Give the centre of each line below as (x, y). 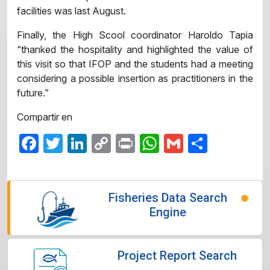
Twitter (91, 143)
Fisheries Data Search (168, 197)
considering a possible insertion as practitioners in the (135, 78)
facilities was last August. (71, 11)
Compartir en (45, 117)
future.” (33, 93)
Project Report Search (177, 256)
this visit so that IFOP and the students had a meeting (135, 64)
